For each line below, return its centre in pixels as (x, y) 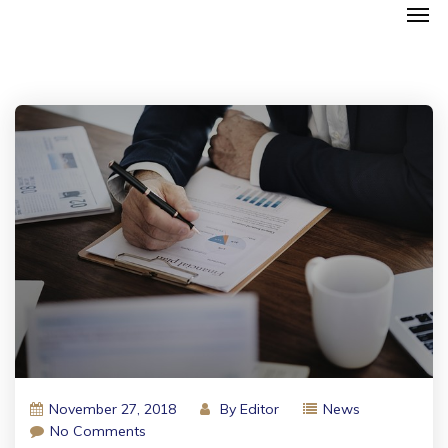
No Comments (98, 431)
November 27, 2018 (112, 409)
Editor (259, 409)
